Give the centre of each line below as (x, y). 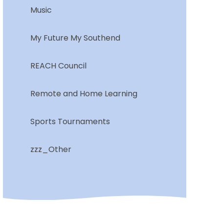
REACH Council (58, 66)
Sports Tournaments (70, 122)
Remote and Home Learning (84, 94)
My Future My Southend (75, 38)
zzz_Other (51, 150)
